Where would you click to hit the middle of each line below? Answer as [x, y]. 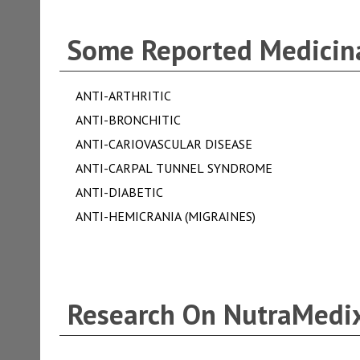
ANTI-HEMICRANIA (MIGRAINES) [165, 216]
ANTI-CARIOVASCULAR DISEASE [164, 144]
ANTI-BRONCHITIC [128, 120]
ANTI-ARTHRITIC [123, 96]
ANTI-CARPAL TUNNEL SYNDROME [174, 168]
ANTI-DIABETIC [119, 192]
